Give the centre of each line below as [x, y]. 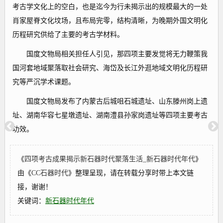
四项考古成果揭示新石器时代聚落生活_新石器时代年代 [110, 159]
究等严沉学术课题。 [44, 82]
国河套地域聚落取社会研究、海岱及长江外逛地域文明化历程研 [110, 68]
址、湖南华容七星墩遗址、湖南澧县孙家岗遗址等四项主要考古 [110, 115]
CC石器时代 [50, 173]
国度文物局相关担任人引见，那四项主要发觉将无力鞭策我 [110, 54]
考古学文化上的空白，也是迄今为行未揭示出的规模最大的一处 [110, 7]
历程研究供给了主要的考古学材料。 [68, 35]
